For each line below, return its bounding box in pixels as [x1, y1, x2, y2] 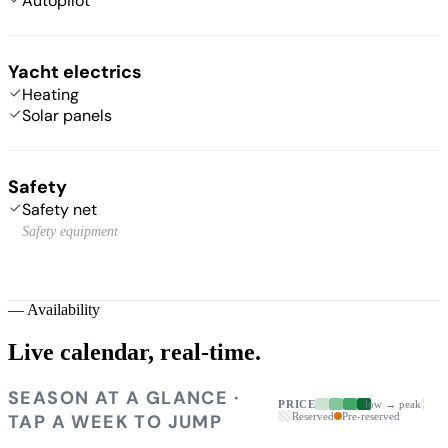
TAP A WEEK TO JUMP [8, 409, 223, 434]
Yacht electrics [8, 59, 142, 84]
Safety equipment [22, 223, 118, 239]
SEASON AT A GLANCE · [8, 385, 240, 410]
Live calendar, [8, 338, 154, 365]
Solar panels [22, 104, 112, 126]
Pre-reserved [342, 409, 401, 422]
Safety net [22, 198, 97, 220]
